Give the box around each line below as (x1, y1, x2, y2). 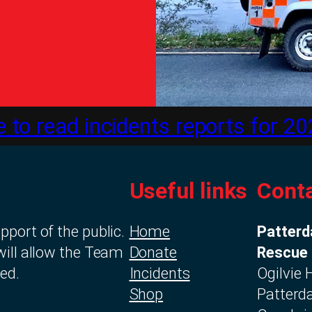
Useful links (129, 177, 248, 204)
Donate (129, 244, 177, 262)
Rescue (257, 244, 308, 262)
